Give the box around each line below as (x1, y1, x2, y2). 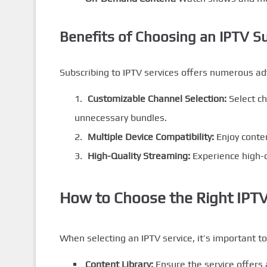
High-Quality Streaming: (87, 150, 190, 162)
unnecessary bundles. (74, 111, 167, 123)
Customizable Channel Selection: (87, 92, 226, 104)
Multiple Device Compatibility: (87, 131, 214, 142)
